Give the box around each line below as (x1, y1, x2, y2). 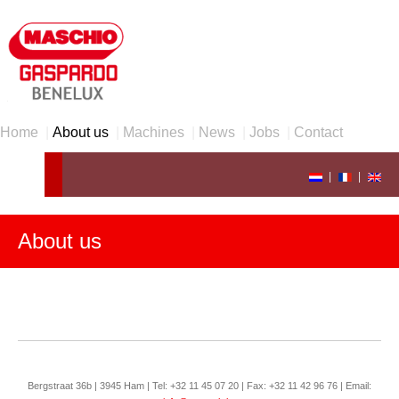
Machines (123, 125, 184, 140)
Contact (294, 125, 343, 140)
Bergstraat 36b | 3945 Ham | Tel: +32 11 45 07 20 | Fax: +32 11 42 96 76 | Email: (28, 380, 371, 391)
